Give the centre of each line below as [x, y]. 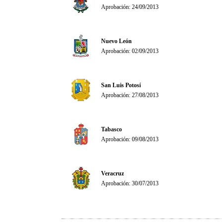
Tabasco [111, 129]
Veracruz [112, 173]
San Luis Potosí [121, 85]
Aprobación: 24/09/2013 [130, 7]
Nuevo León [116, 41]
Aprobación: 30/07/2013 [130, 183]
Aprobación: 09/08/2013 [130, 139]
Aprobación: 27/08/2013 [130, 95]
